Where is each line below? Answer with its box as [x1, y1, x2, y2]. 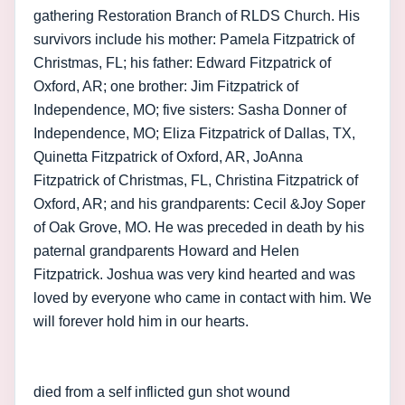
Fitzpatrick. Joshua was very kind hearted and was [33, 267, 355, 282]
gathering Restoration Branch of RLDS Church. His [33, 8, 360, 24]
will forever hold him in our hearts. [33, 314, 249, 329]
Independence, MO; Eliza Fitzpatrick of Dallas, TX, [33, 126, 355, 141]
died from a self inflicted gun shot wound [33, 384, 290, 400]
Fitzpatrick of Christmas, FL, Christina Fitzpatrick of [33, 173, 358, 188]
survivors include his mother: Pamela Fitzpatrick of [33, 32, 354, 47]
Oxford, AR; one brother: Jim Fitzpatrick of [33, 79, 298, 94]
